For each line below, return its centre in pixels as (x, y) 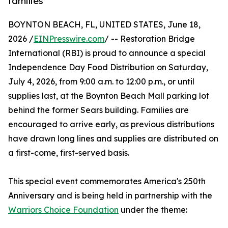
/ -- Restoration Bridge (150, 39)
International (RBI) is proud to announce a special (107, 53)
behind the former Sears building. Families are (98, 110)
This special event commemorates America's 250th (107, 181)
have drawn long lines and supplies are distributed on (113, 139)
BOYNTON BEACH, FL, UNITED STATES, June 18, (104, 25)
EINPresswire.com (69, 39)
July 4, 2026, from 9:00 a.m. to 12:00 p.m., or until (101, 82)
